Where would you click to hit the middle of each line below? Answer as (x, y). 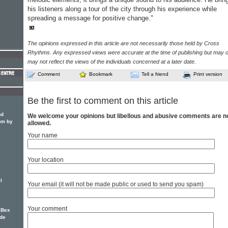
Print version (208, 74)
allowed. (39, 123)
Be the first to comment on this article (103, 101)
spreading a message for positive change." (90, 18)
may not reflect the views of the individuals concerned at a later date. (112, 62)
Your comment (47, 209)
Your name (42, 136)
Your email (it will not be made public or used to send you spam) (116, 184)
